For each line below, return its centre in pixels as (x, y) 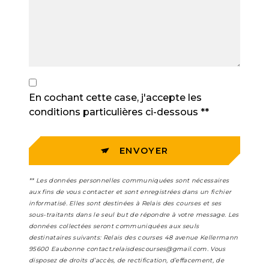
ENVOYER (144, 150)
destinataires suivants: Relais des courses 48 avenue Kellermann (134, 238)
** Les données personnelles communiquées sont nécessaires (129, 181)
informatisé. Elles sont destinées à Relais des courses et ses (125, 204)
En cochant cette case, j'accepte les (115, 97)
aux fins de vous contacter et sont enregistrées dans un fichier (130, 192)
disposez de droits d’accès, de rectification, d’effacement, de (126, 261)
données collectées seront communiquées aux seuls (114, 226)
